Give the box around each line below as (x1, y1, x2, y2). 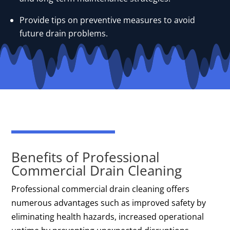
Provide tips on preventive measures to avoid (20, 14, 196, 26)
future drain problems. (20, 28, 108, 40)
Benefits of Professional (11, 148, 160, 167)
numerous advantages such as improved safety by (11, 197, 206, 209)
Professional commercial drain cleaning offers (11, 183, 190, 195)
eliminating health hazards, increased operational (11, 211, 204, 223)
